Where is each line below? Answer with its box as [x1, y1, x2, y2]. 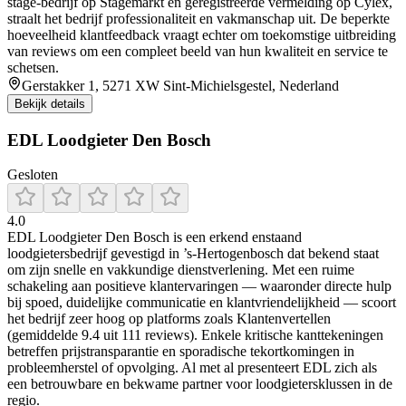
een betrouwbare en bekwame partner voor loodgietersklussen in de [7, 376, 392, 392]
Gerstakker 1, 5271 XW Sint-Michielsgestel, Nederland [22, 77, 339, 93]
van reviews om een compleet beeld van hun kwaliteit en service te [7, 43, 388, 59]
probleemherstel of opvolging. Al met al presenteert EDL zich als [7, 360, 377, 376]
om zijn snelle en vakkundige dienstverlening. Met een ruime [7, 262, 354, 278]
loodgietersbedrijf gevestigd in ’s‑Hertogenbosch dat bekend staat [7, 246, 379, 262]
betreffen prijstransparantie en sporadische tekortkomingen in [7, 343, 354, 360]
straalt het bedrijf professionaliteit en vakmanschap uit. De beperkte [7, 10, 390, 26]
